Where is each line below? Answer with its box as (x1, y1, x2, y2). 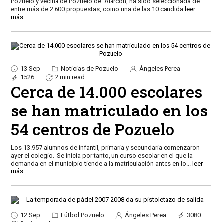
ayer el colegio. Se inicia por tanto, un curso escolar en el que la (10, 151, 193, 159)
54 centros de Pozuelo (10, 118, 174, 140)
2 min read (55, 73, 85, 81)
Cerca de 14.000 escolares (10, 80, 202, 102)
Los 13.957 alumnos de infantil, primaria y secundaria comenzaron (10, 143, 200, 151)
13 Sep (20, 64, 40, 72)
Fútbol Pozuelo (59, 211, 104, 219)
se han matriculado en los (10, 99, 208, 121)
